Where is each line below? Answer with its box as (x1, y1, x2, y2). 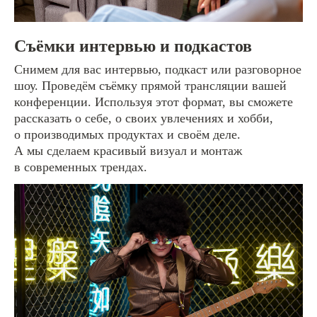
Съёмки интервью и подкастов (14, 36, 252, 55)
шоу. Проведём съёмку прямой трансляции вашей (14, 78, 287, 93)
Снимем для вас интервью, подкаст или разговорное (14, 62, 301, 76)
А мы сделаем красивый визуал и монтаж (14, 143, 242, 158)
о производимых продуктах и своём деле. (14, 127, 241, 142)
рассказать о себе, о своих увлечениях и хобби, (14, 110, 273, 125)
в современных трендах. (14, 159, 147, 174)
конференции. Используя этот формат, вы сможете (14, 94, 293, 109)
